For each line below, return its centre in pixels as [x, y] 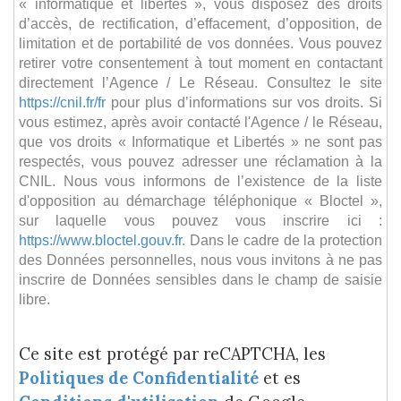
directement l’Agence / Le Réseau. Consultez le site [200, 82]
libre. [34, 299]
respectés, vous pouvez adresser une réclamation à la [200, 161]
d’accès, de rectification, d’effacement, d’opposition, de [200, 23]
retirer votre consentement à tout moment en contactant [200, 62]
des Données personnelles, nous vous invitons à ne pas [200, 259]
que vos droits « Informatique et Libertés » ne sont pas [200, 141]
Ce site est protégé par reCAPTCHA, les [172, 354]
